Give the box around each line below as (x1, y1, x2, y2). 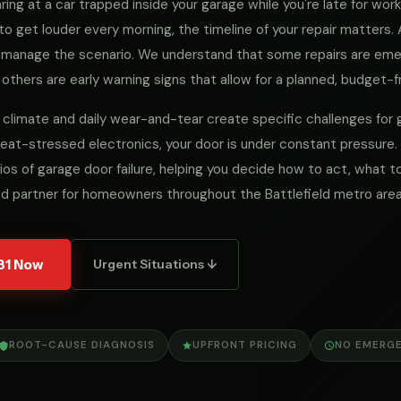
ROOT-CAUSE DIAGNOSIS (9, 338, 155, 352)
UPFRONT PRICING (192, 338, 297, 352)
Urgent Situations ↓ (93, 256, 217, 272)
